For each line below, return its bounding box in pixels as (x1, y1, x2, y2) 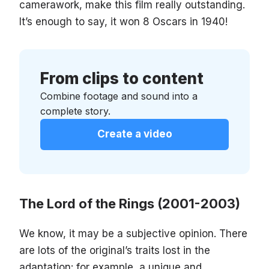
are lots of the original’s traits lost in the (19, 244, 210, 257)
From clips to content (40, 69, 204, 88)
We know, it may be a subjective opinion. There (19, 228, 247, 240)
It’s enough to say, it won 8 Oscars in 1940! (19, 16, 228, 28)
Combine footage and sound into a (40, 90, 198, 103)
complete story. (40, 105, 110, 118)
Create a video (97, 128, 172, 141)
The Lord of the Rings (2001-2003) (19, 196, 240, 212)
